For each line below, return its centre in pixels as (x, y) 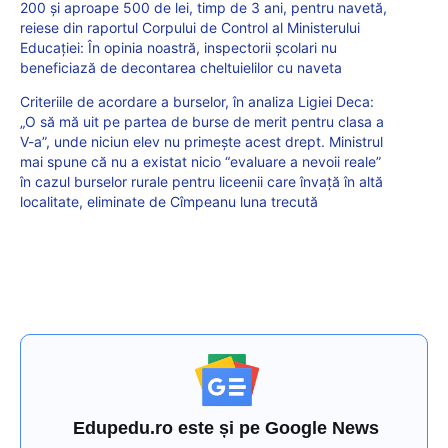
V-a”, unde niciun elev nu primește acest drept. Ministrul (201, 141)
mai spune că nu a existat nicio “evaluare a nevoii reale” (200, 161)
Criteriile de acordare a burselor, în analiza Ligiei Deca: (197, 101)
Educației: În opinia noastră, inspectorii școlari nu (178, 47)
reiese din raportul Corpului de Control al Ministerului (190, 27)
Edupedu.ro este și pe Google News (226, 427)
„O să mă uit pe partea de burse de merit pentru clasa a (202, 121)
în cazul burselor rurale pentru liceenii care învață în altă (201, 181)
